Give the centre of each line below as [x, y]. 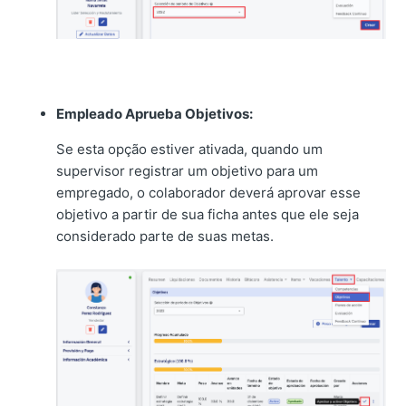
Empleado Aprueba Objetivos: [155, 114]
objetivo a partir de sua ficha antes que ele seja [208, 215]
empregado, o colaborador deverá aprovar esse [209, 193]
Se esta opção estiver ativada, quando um [190, 150]
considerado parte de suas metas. [165, 237]
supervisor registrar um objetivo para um [188, 171]
